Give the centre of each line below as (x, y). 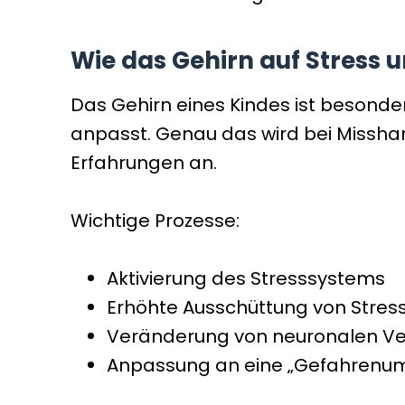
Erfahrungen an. (144, 163)
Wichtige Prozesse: (155, 221)
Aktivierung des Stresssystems (246, 278)
